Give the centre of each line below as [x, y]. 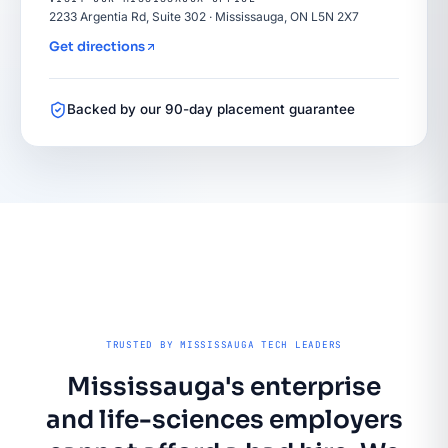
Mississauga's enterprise [224, 386]
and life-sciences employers [224, 419]
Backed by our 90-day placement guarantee [211, 109]
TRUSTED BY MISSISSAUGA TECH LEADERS [224, 344]
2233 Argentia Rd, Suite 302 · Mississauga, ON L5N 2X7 [204, 16]
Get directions [97, 46]
